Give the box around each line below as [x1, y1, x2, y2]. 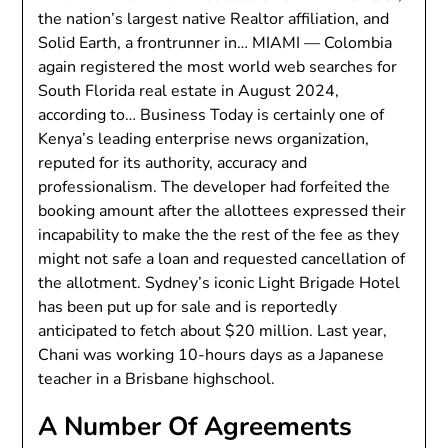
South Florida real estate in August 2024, [38, 80, 340, 103]
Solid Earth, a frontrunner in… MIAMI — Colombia [38, 32, 393, 55]
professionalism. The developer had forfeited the [38, 176, 391, 199]
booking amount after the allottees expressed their [38, 200, 407, 223]
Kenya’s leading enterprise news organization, [38, 128, 370, 151]
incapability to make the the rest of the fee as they [38, 224, 400, 247]
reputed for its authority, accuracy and [38, 152, 308, 175]
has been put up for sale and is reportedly [38, 296, 338, 319]
